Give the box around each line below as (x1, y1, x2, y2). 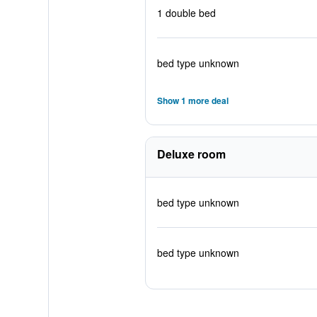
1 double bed (156, 6, 216, 20)
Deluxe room (156, 146, 226, 162)
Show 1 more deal (156, 94, 229, 107)
